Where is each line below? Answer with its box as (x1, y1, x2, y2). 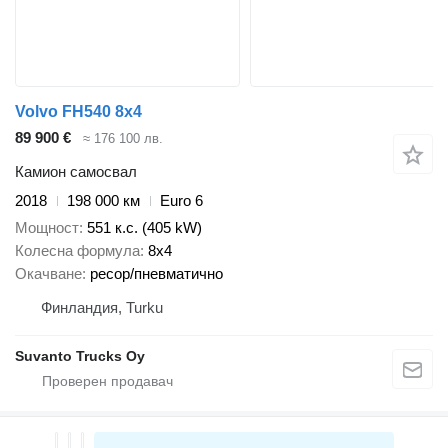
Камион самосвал (15, 163, 137, 181)
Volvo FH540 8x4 (15, 102, 142, 120)
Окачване (15, 264, 82, 282)
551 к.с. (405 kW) (87, 218, 202, 236)
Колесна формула (15, 241, 140, 259)
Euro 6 (160, 192, 203, 210)
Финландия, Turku (41, 298, 163, 316)
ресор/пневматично (90, 264, 223, 282)
